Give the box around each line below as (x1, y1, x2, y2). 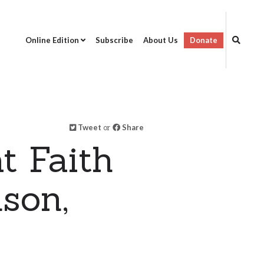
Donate (189, 35, 217, 45)
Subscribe (95, 35, 133, 45)
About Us (143, 35, 178, 45)
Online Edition (25, 35, 79, 45)
